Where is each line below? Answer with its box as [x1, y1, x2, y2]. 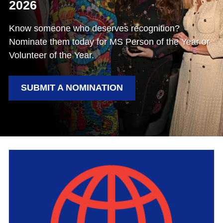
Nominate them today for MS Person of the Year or [9, 36, 210, 47]
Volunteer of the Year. [9, 50, 94, 60]
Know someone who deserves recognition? [9, 23, 180, 33]
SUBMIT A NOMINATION [21, 82, 123, 93]
